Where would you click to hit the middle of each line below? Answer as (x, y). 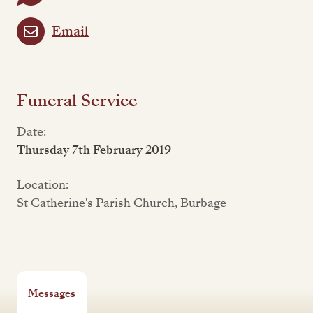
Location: (43, 185)
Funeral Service (77, 101)
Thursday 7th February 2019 (94, 150)
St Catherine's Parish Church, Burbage (122, 203)
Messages (52, 293)
